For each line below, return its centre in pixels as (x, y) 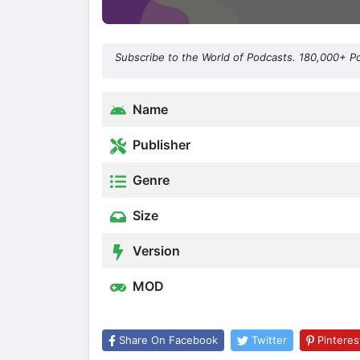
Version (155, 251)
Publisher (160, 145)
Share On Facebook (168, 340)
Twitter (269, 340)
